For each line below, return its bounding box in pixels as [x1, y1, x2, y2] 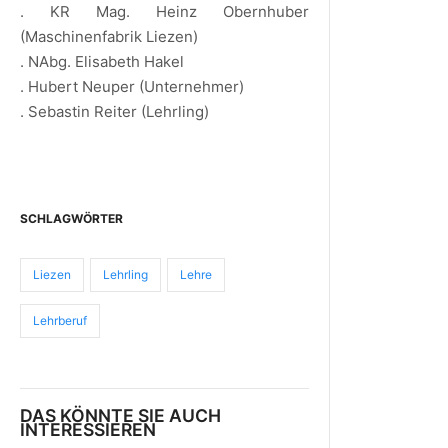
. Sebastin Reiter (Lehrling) [20, 101, 209, 121]
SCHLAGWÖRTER [20, 210, 123, 226]
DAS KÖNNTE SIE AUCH [20, 404, 221, 426]
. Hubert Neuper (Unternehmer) [20, 76, 244, 96]
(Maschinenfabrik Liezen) [20, 26, 198, 46]
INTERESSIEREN [20, 418, 156, 440]
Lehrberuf [33, 312, 87, 328]
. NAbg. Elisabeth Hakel [20, 51, 184, 71]
